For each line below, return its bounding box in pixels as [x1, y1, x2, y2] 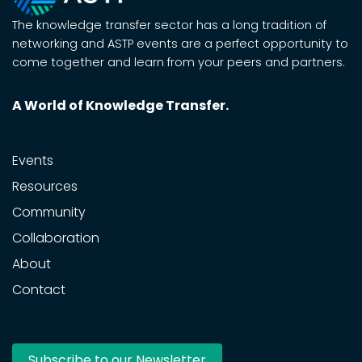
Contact [12, 280, 65, 300]
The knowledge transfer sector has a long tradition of [12, 17, 326, 34]
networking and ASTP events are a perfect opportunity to [12, 36, 348, 53]
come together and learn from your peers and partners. [12, 54, 345, 71]
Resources [12, 177, 78, 196]
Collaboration [12, 229, 99, 248]
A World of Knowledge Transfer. [12, 96, 229, 116]
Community [12, 203, 86, 222]
